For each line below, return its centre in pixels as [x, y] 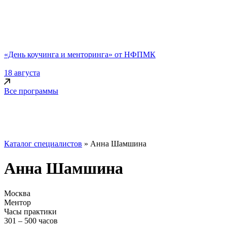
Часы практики [30, 211]
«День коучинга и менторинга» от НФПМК [80, 54]
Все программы [31, 91]
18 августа [22, 73]
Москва [17, 193]
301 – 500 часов [31, 220]
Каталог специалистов [43, 144]
